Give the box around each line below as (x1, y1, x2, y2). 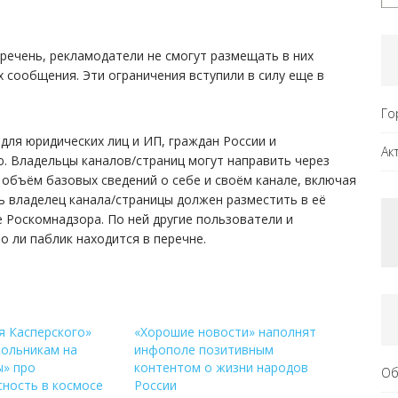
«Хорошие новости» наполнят (133, 322, 316, 340)
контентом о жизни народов (133, 358, 308, 376)
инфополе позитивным (133, 340, 274, 358)
